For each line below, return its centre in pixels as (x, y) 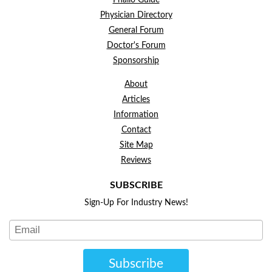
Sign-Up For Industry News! (136, 202)
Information (136, 115)
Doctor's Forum (136, 46)
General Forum (136, 31)
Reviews (136, 161)
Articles (136, 100)
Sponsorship (136, 61)
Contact (136, 130)
